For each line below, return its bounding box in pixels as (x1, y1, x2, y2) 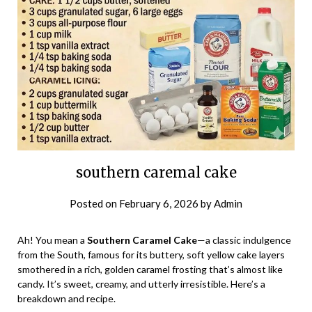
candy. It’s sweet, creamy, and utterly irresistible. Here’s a (17, 278, 265, 290)
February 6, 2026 (119, 197, 198, 210)
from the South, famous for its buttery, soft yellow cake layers (17, 249, 285, 261)
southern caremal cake (75, 164, 237, 182)
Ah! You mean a (17, 234, 87, 247)
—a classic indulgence (197, 234, 291, 247)
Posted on (70, 197, 119, 210)
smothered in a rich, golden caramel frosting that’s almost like (17, 263, 283, 276)
